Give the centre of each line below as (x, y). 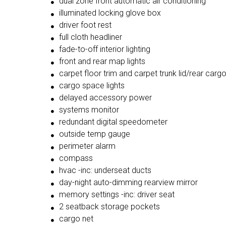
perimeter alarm (87, 146)
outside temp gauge (95, 134)
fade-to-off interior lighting (105, 49)
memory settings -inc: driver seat (117, 195)
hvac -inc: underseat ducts (105, 171)
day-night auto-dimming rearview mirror (128, 183)
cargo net (76, 219)
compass (76, 158)
